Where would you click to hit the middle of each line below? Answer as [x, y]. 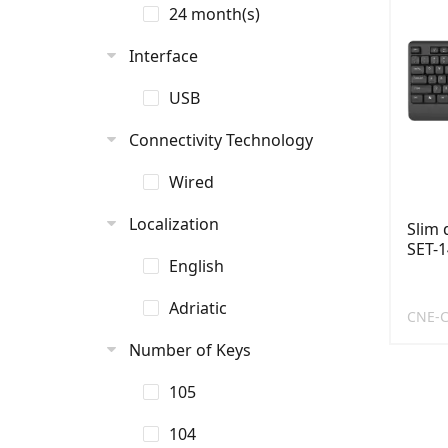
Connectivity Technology [221, 140]
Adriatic [198, 308]
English [196, 266]
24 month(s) [214, 14]
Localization [174, 224]
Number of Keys [190, 350]
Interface [163, 56]
